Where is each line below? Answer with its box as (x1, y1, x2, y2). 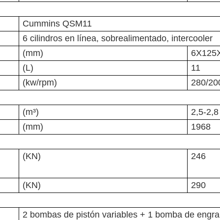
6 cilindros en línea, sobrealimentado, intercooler (23, 33, 213, 44)
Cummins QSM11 (23, 19, 92, 29)
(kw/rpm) (23, 78, 57, 88)
